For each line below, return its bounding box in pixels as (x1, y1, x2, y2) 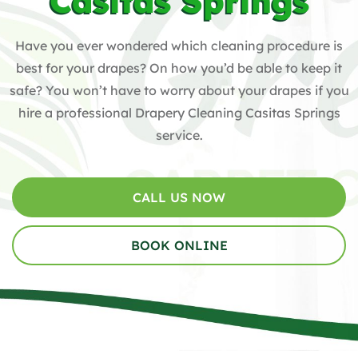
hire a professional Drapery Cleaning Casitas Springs (18, 104, 340, 121)
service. (155, 126, 203, 143)
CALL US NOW (133, 189, 225, 206)
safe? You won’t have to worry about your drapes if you (9, 82, 349, 98)
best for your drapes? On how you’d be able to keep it (16, 59, 342, 76)
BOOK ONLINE (130, 237, 228, 254)
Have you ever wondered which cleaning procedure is (15, 37, 343, 54)
